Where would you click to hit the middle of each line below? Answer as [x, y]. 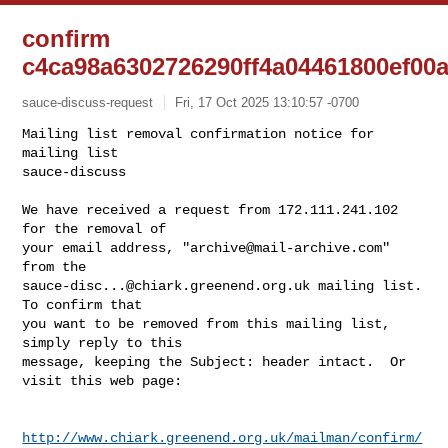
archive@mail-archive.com [286, 247]
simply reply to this [102, 342]
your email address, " [106, 247]
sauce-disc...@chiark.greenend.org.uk [166, 285]
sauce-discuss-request [88, 102]
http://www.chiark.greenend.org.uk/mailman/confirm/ [222, 437]
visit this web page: [102, 380]
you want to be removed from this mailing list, [206, 323]
